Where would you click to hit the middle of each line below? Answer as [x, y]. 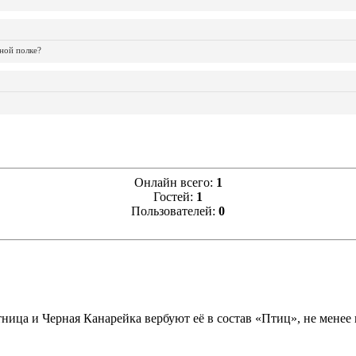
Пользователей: [175, 211]
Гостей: [175, 196]
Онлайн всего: [175, 182]
